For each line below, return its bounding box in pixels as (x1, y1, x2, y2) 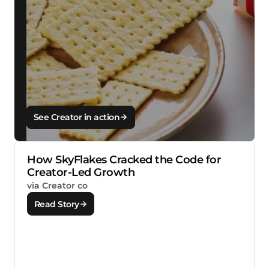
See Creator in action (33, 112, 120, 123)
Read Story (34, 198, 79, 210)
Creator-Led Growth (27, 165, 134, 179)
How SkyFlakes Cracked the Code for (27, 153, 221, 166)
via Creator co (27, 180, 88, 191)
